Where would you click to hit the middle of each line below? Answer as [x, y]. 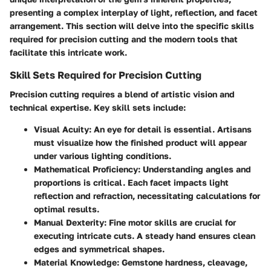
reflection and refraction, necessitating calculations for [147, 195]
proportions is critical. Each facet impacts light [131, 182]
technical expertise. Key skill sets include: [98, 107]
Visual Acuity [61, 129]
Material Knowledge [75, 262]
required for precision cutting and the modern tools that [124, 39]
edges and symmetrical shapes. [99, 249]
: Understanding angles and [194, 169]
